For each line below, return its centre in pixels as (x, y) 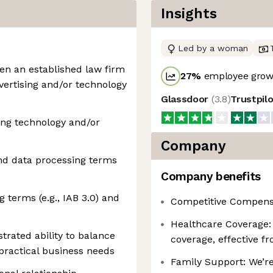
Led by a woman (213, 48)
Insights (189, 14)
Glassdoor (186, 99)
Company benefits (211, 176)
